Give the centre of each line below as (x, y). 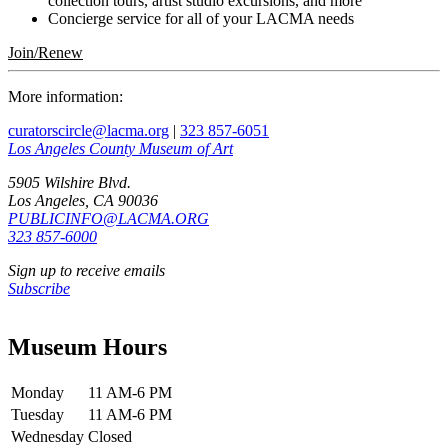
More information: (65, 96)
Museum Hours (87, 346)
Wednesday (47, 436)
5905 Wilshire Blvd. (69, 182)
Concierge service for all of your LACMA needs (201, 18)
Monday (37, 392)
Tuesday (37, 414)
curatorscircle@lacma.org (88, 130)
